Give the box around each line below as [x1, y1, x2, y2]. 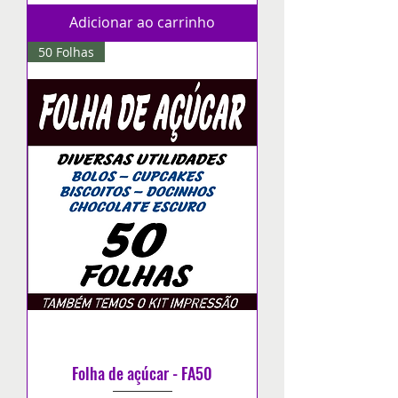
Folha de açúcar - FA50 [72, 361, 212, 385]
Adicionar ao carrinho [69, 12, 215, 32]
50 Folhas [38, 43, 94, 60]
